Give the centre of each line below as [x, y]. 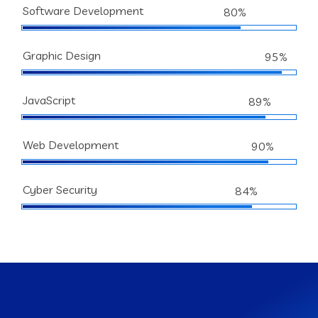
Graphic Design [62, 56]
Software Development [83, 11]
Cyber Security [60, 190]
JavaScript [49, 100]
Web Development [71, 145]
